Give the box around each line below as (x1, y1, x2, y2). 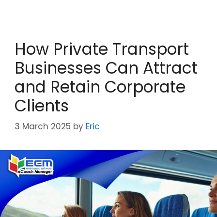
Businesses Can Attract (15, 56, 198, 79)
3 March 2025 (15, 121, 71, 133)
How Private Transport (15, 37, 189, 61)
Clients (15, 94, 69, 117)
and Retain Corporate (15, 75, 186, 98)
